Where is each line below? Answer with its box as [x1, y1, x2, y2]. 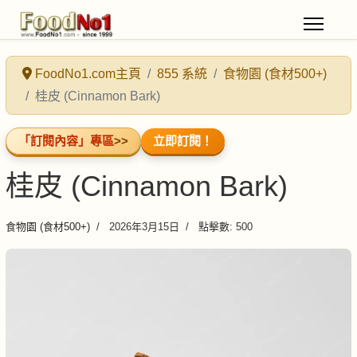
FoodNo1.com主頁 [35, 67, 141, 80]
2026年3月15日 [106, 221, 179, 233]
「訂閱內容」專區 [18, 134, 114, 147]
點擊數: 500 [195, 221, 253, 233]
